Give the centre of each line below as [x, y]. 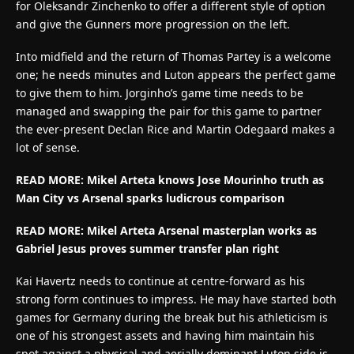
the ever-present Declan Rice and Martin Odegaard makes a [175, 129]
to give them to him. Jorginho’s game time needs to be [160, 92]
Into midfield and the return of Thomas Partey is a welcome [173, 56]
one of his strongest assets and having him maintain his [165, 335]
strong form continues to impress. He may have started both [176, 299]
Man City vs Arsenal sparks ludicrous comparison [150, 198]
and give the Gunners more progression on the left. [153, 24]
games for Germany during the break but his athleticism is [172, 317]
